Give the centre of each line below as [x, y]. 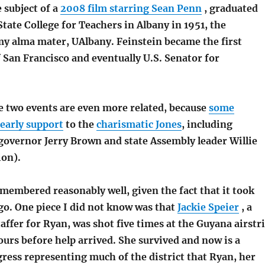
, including [207, 125]
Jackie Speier [208, 207]
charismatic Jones [139, 125]
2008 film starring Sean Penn [131, 9]
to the [80, 125]
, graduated [230, 9]
